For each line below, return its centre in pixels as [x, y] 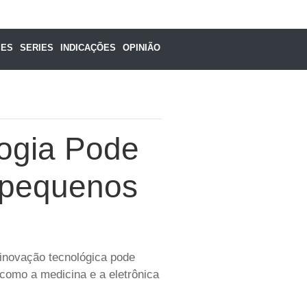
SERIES [36, 47]
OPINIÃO [141, 47]
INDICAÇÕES [88, 47]
